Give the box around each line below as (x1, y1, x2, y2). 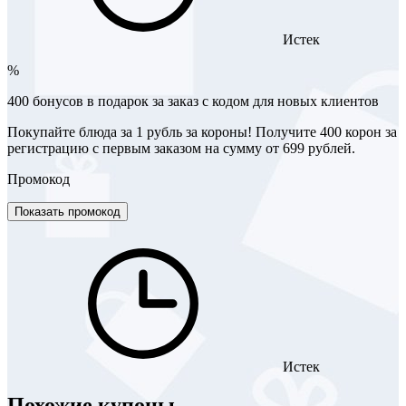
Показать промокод (14, 204, 121, 218)
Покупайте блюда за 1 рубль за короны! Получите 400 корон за (7, 123, 397, 140)
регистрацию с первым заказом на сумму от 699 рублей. (7, 140, 355, 156)
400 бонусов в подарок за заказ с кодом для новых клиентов (7, 92, 379, 109)
